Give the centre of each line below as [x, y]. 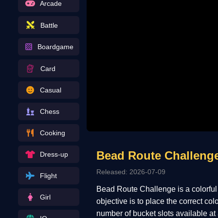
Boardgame [55, 47]
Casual [50, 90]
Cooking [52, 133]
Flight [48, 176]
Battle [49, 25]
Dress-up [54, 154]
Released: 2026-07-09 [131, 172]
